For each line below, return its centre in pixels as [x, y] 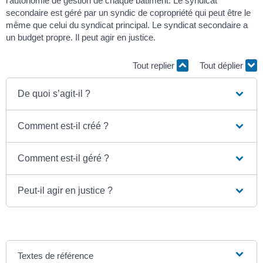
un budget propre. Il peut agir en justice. [81, 38]
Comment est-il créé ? [63, 126]
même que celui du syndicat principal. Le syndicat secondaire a [127, 25]
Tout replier [155, 65]
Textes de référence [56, 256]
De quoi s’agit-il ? [54, 94]
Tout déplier [222, 65]
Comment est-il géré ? [64, 159]
